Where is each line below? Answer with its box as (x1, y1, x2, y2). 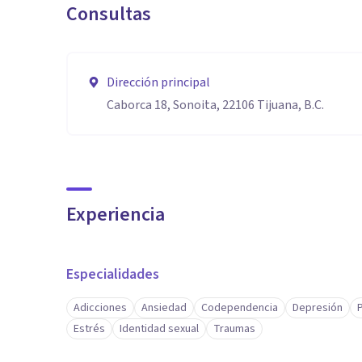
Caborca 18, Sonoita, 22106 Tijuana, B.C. (107, 96, 324, 114)
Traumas (213, 321, 255, 337)
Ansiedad (141, 300, 187, 316)
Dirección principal (107, 74, 210, 91)
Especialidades (66, 264, 159, 284)
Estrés (74, 321, 105, 337)
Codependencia (201, 300, 278, 316)
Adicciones (74, 300, 127, 316)
